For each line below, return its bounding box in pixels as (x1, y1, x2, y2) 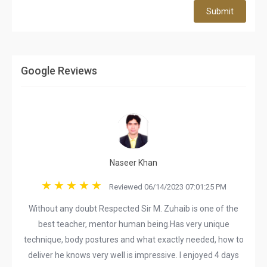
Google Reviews (21, 64, 97, 77)
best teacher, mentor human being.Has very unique (38, 219, 229, 229)
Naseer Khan (110, 158, 157, 167)
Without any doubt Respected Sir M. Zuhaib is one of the (29, 204, 238, 213)
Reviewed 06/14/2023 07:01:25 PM (103, 182, 226, 191)
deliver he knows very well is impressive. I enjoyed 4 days (28, 250, 239, 260)
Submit (206, 7, 234, 16)
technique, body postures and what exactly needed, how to (23, 235, 244, 244)
